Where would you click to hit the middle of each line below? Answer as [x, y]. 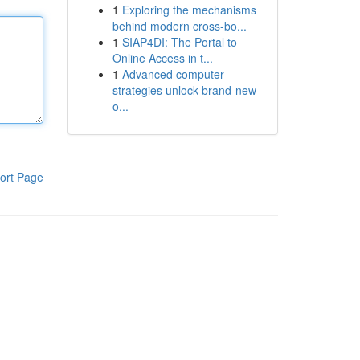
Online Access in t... [162, 58]
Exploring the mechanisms [189, 10]
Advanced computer [173, 74]
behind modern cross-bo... [179, 26]
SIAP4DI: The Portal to [179, 42]
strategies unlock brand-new [184, 90]
